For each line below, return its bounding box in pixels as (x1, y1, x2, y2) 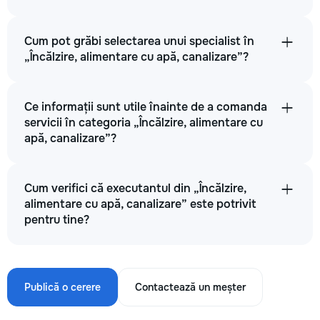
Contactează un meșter (135, 281, 246, 294)
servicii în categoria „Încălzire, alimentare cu (24, 115, 263, 130)
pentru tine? (24, 212, 89, 227)
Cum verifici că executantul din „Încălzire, (24, 181, 246, 196)
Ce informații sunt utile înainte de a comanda (24, 99, 267, 114)
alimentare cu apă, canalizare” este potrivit (24, 196, 256, 211)
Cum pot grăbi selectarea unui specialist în (24, 34, 254, 49)
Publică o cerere (24, 281, 101, 294)
